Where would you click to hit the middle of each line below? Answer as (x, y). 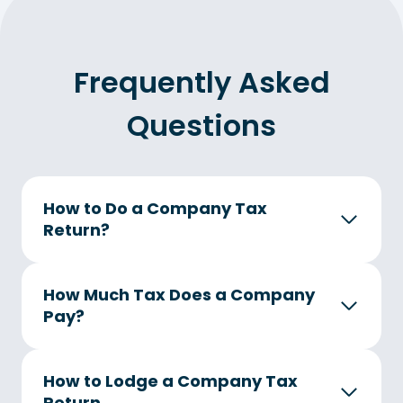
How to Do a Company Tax (155, 208)
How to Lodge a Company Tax (170, 381)
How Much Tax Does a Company (179, 294)
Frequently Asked (201, 82)
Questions (201, 125)
